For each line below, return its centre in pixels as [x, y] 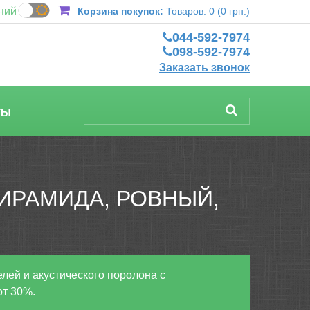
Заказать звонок [204, 67]
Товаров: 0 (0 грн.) [208, 11]
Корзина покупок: [120, 11]
